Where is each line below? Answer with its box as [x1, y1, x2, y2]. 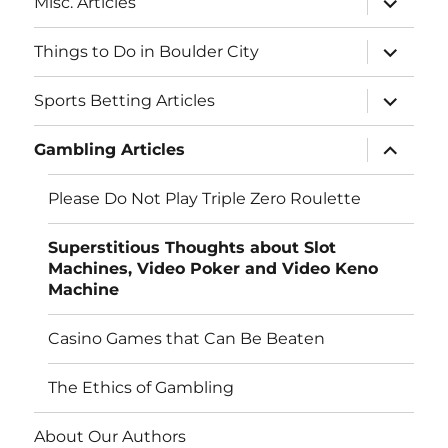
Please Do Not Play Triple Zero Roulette [48, 189, 362, 209]
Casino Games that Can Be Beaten [48, 329, 326, 349]
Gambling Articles [34, 140, 186, 160]
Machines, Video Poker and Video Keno [48, 259, 379, 279]
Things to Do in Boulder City [34, 42, 260, 62]
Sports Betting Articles [34, 91, 216, 111]
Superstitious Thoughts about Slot [48, 238, 337, 258]
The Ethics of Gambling [48, 378, 235, 398]
